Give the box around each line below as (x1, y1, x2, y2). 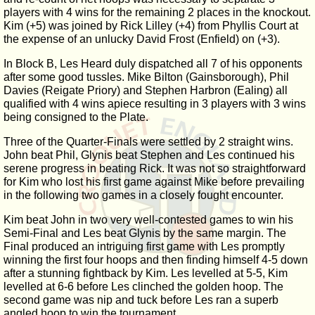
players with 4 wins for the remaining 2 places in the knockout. (4, 6, 311, 18)
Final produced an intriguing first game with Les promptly (4, 240, 285, 252)
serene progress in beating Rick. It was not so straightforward (4, 162, 306, 174)
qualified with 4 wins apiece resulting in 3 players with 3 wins (4, 98, 306, 110)
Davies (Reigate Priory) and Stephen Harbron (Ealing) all (4, 84, 288, 96)
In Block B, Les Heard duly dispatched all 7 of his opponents (4, 58, 302, 70)
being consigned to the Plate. (4, 111, 148, 123)
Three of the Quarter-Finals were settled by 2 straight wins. (4, 136, 293, 148)
